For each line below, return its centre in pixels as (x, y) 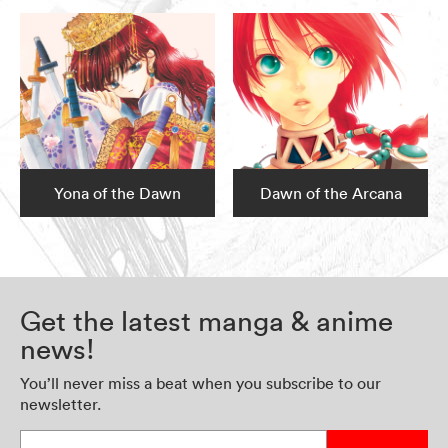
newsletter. (60, 404)
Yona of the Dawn (117, 193)
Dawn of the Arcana (330, 193)
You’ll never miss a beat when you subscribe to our (200, 383)
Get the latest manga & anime (206, 321)
